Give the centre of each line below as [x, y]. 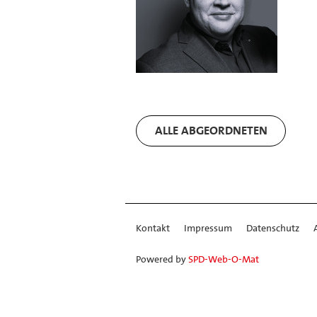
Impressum [208, 227]
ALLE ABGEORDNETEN [211, 130]
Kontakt [153, 227]
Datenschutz [273, 227]
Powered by [162, 259]
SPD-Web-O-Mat [224, 259]
